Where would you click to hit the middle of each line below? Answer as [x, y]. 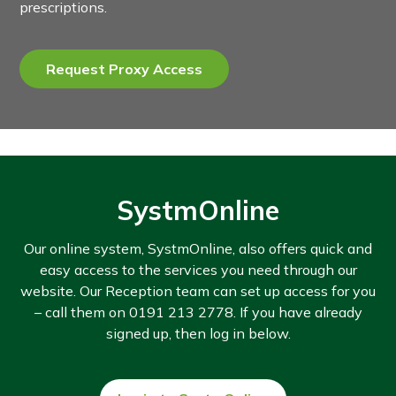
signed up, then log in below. [198, 333]
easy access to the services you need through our [198, 270]
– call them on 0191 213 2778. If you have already [198, 312]
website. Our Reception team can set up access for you [198, 291]
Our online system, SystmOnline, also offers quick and [198, 248]
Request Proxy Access [125, 69]
